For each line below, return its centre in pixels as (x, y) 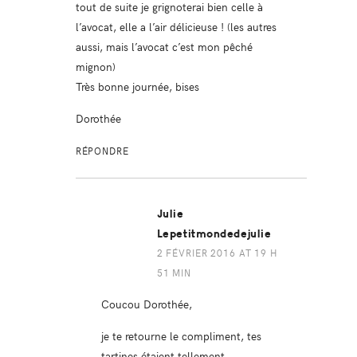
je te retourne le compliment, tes (181, 336)
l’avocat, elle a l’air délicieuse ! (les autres (176, 27)
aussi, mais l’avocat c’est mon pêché (164, 47)
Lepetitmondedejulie (214, 234)
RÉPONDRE (102, 151)
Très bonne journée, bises (137, 86)
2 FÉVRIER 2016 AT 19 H (217, 253)
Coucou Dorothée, (146, 304)
